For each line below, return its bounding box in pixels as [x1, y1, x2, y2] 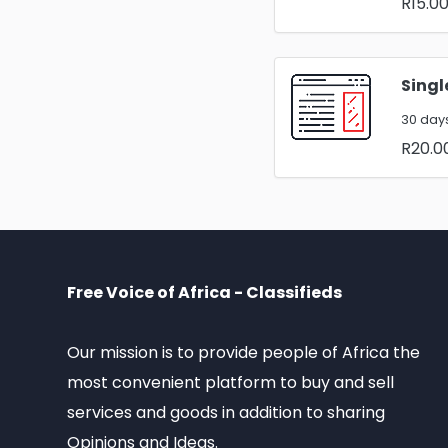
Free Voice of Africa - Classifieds [67, 281, 342, 304]
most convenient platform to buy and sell [67, 371, 394, 394]
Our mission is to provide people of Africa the [67, 341, 420, 364]
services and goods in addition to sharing [67, 401, 385, 424]
